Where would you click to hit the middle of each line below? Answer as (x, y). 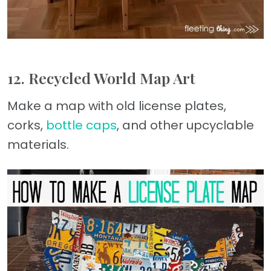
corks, (27, 125)
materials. (38, 144)
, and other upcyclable (185, 125)
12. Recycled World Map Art (101, 77)
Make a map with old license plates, (117, 106)
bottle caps (81, 125)
